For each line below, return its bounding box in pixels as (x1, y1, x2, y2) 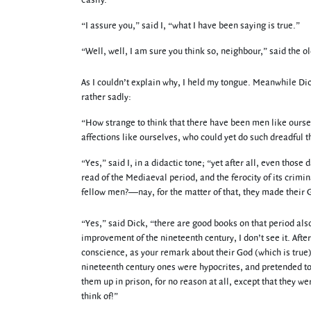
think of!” (81, 290, 118, 303)
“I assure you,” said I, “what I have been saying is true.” (81, 19, 300, 32)
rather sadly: (81, 91, 131, 103)
